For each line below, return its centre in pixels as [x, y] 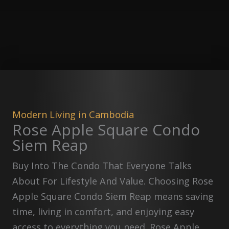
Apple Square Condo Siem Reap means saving [113, 197]
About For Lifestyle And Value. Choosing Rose [113, 181]
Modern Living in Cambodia [73, 115]
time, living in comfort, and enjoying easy [103, 212]
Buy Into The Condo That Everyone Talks [102, 166]
